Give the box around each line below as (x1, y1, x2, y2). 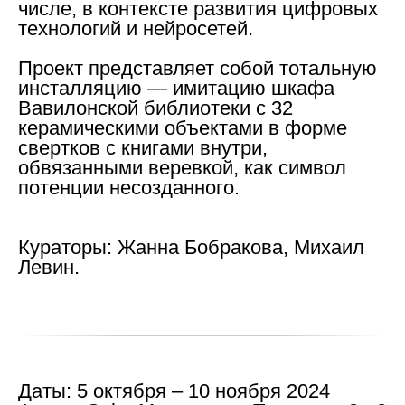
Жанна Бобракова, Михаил (112, 235, 364, 259)
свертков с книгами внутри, (18, 136, 268, 159)
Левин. (18, 255, 80, 278)
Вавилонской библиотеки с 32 (18, 96, 293, 119)
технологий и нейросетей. (18, 16, 253, 40)
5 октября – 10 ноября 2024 (71, 379, 330, 402)
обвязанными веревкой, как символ (18, 155, 346, 179)
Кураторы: (18, 235, 112, 259)
